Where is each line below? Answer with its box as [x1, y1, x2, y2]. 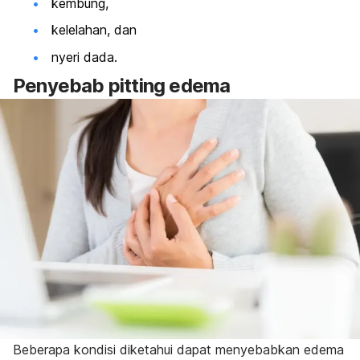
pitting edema [108, 74, 231, 97]
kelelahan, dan [51, 22, 137, 39]
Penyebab [13, 74, 108, 97]
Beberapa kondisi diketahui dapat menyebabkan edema [13, 342, 344, 358]
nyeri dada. [51, 48, 117, 65]
